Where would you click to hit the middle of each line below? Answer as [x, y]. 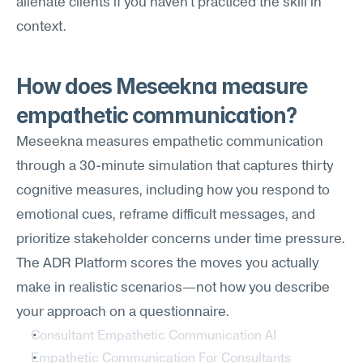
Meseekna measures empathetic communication [170, 142]
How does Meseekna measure [162, 86]
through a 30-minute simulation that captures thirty [175, 167]
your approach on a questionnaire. [123, 312]
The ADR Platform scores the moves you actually [167, 264]
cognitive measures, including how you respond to [173, 191]
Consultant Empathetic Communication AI [154, 336]
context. [41, 27]
